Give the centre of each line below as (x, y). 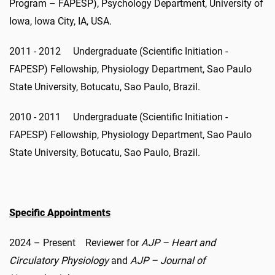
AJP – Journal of (168, 260)
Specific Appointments (60, 212)
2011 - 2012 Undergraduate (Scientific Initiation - (118, 51)
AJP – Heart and (178, 242)
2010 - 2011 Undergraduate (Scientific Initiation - (118, 117)
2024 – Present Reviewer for (75, 242)
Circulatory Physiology (59, 260)
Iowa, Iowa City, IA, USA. (60, 21)
